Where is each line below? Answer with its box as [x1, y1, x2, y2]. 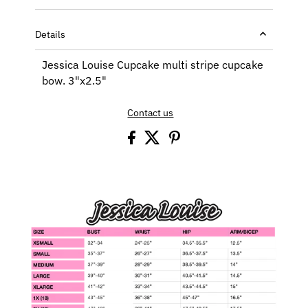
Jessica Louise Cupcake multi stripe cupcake [42, 56, 264, 71]
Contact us [127, 106, 174, 119]
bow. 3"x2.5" [42, 72, 107, 87]
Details [35, 27, 66, 41]
